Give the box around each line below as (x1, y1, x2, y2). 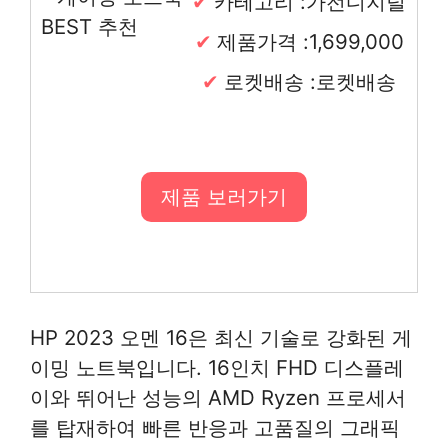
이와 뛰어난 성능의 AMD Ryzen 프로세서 (30, 384, 406, 410)
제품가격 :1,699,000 (216, 28, 404, 54)
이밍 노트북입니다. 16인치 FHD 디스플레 (30, 354, 404, 380)
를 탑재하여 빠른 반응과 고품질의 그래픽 (30, 414, 400, 440)
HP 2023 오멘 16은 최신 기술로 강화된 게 (30, 324, 412, 350)
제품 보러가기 (161, 184, 287, 209)
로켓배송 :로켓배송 (224, 68, 396, 94)
